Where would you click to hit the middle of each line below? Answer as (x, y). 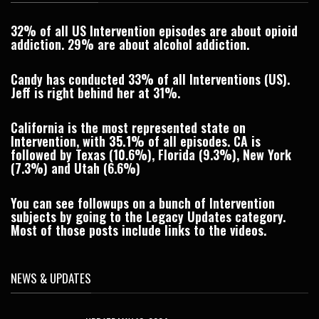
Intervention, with (60, 141)
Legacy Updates (189, 216)
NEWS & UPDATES (51, 278)
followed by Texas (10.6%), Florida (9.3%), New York (151, 154)
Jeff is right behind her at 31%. (95, 92)
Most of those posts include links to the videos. (138, 230)
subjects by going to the (78, 216)
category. (258, 216)
